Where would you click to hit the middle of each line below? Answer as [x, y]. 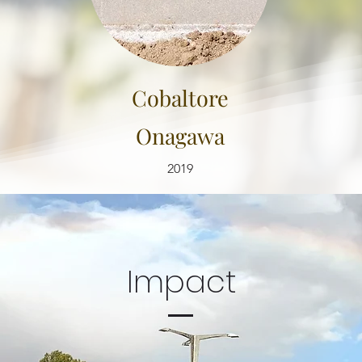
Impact [181, 282]
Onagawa [180, 136]
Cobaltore [180, 98]
